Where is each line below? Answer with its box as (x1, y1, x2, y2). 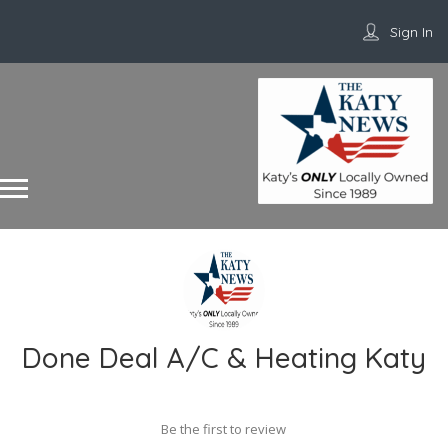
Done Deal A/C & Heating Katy (22, 340, 426, 375)
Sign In (390, 23, 433, 41)
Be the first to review (161, 420, 286, 438)
